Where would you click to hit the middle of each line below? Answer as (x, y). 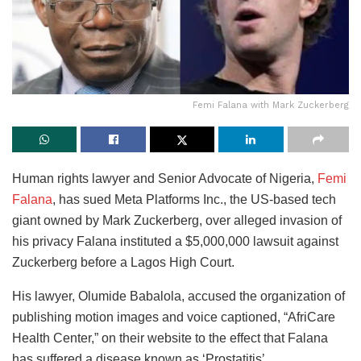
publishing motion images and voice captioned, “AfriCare (174, 317)
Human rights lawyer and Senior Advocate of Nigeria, (165, 179)
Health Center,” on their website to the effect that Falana (170, 338)
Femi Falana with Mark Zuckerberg (271, 106)
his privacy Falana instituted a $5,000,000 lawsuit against (175, 242)
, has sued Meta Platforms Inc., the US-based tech (194, 200)
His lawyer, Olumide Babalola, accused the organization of (178, 297)
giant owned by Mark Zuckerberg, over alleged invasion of (177, 221)
